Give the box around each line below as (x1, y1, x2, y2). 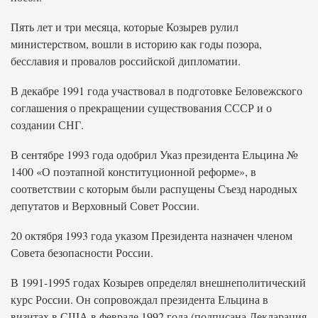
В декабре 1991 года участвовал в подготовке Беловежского (11, 83, 302, 98)
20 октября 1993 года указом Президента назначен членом (11, 228, 292, 243)
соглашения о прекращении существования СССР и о (11, 100, 272, 115)
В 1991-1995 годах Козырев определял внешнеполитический (11, 275, 306, 290)
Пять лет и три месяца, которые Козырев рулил (11, 19, 238, 34)
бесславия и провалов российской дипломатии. (11, 53, 241, 68)
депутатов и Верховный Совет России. (11, 198, 199, 213)
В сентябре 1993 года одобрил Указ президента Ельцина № (11, 147, 298, 162)
